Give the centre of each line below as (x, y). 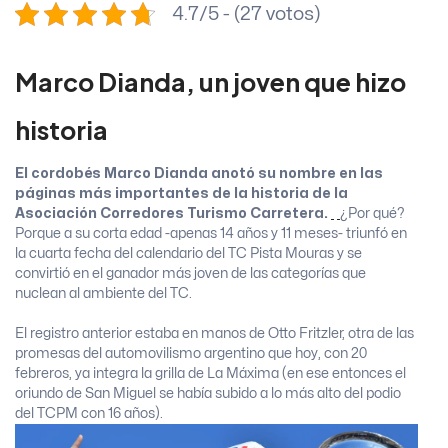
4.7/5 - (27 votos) (246, 14)
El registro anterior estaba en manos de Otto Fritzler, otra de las (214, 334)
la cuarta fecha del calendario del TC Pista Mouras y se (188, 254)
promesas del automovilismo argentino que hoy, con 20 (191, 354)
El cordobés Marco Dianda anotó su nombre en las (199, 174)
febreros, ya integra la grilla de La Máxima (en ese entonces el (210, 374)
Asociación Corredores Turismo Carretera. (173, 214)
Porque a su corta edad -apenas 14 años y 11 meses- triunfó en (211, 234)
